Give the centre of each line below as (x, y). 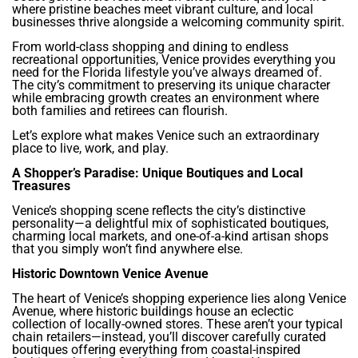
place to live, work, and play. (90, 149)
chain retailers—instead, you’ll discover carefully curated (169, 337)
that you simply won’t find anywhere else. (127, 249)
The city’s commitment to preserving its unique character (171, 86)
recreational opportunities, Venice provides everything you (174, 60)
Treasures (41, 186)
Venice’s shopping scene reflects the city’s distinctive (159, 211)
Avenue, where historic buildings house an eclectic (153, 312)
